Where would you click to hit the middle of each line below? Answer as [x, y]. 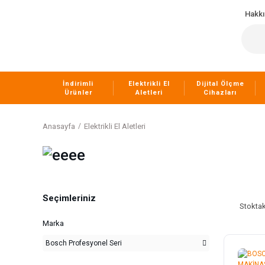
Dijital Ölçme [220, 83]
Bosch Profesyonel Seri [84, 243]
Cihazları [220, 92]
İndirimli [78, 83]
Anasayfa [59, 126]
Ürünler [78, 92]
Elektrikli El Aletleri [115, 126]
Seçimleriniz [69, 198]
